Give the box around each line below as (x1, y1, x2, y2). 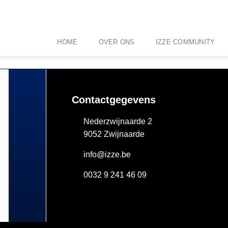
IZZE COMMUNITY (155, 38, 215, 46)
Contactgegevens (72, 94, 156, 105)
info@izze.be (83, 150, 131, 159)
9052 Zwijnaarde (83, 130, 145, 138)
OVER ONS (98, 38, 135, 46)
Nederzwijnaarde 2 (83, 117, 152, 126)
